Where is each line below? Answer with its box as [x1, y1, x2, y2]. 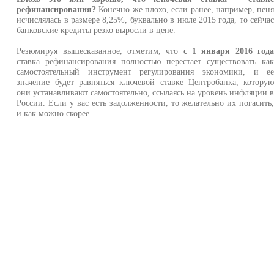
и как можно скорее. [17, 108, 92, 118]
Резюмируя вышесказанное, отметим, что [17, 46, 183, 56]
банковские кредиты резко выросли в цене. [17, 25, 176, 35]
